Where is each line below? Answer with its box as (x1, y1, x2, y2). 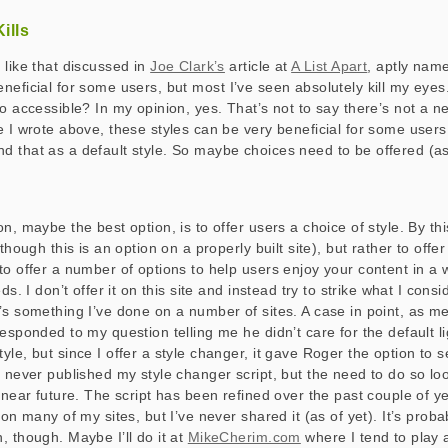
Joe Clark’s (150, 58, 225, 74)
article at (224, 58, 292, 74)
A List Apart (291, 58, 368, 74)
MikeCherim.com (187, 429, 301, 445)
